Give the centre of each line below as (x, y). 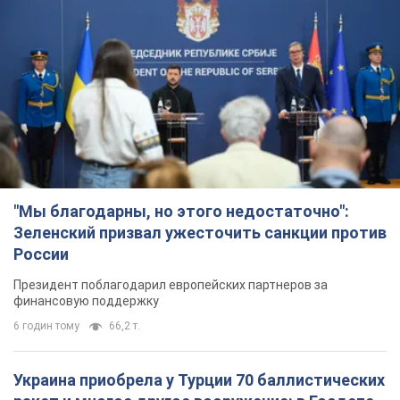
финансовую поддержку (86, 300)
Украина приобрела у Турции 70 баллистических (199, 379)
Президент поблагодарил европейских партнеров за (171, 284)
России (41, 254)
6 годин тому (46, 325)
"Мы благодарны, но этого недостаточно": (181, 211)
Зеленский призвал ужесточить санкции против (200, 232)
